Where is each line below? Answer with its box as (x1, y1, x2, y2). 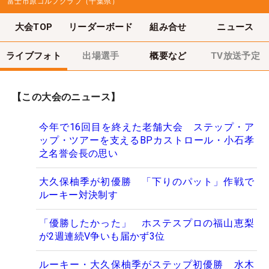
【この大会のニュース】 (12, 91, 121, 103)
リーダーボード (68, 21, 133, 32)
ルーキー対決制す (39, 189, 118, 201)
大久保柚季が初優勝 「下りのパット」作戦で (39, 176, 254, 188)
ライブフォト (5, 50, 62, 61)
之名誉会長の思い (39, 148, 118, 160)
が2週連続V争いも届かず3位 (39, 231, 165, 243)
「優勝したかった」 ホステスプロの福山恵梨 (39, 217, 254, 229)
